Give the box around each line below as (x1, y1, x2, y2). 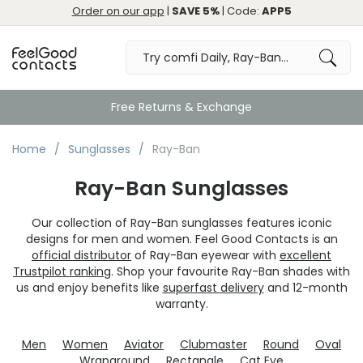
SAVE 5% (171, 3, 220, 19)
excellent (280, 247, 331, 263)
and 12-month (263, 280, 348, 296)
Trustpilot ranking (13, 263, 111, 280)
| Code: (219, 3, 262, 19)
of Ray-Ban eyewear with (131, 247, 280, 263)
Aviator (124, 336, 164, 352)
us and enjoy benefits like (15, 280, 163, 296)
